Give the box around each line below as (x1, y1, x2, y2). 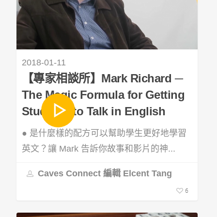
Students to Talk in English (21, 105, 166, 118)
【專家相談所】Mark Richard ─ (21, 72, 183, 85)
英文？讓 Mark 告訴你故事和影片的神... (21, 144, 175, 154)
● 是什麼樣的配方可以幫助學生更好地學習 (21, 128, 186, 139)
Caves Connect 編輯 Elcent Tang (35, 168, 172, 178)
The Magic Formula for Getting (21, 88, 185, 102)
